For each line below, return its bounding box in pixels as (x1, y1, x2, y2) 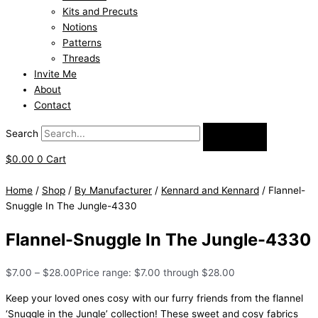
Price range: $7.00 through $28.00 (76, 267, 235, 279)
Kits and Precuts (62, 6, 138, 18)
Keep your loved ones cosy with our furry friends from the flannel (6, 292, 303, 305)
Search (6, 128, 38, 140)
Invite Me (34, 68, 77, 80)
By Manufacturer (75, 185, 152, 197)
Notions (62, 21, 97, 33)
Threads (62, 53, 100, 65)
